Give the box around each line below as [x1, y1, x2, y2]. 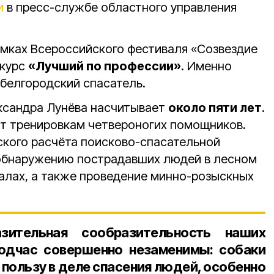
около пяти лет [168, 100, 262, 115]
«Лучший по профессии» [28, 59, 181, 73]
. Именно [181, 59, 232, 73]
